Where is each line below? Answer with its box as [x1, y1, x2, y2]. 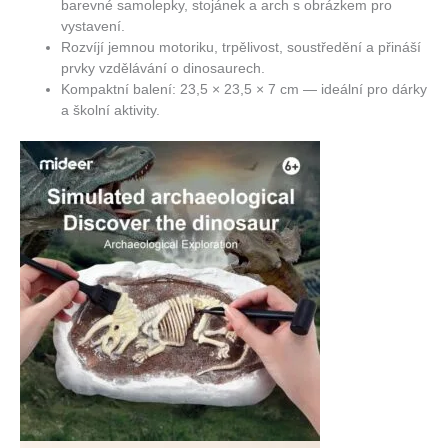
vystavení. [61, 18, 126, 34]
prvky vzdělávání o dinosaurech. [61, 60, 266, 76]
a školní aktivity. [61, 102, 161, 118]
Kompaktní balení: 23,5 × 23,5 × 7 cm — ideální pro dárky [61, 81, 428, 97]
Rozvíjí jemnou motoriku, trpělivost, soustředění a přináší [61, 39, 422, 55]
